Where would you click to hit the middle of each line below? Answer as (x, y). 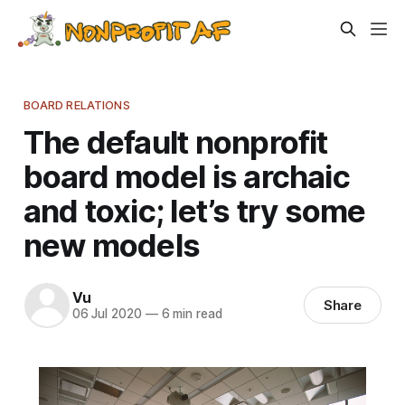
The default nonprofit (175, 141)
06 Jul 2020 (107, 314)
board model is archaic (186, 176)
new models (112, 245)
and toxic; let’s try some (194, 210)
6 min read (190, 314)
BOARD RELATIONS (76, 104)
